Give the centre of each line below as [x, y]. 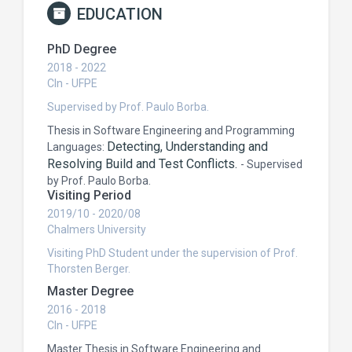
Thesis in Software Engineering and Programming [171, 130]
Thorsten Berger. [89, 269]
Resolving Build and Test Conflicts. [144, 164]
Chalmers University [97, 229]
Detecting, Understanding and [187, 147]
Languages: [77, 147]
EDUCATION [120, 14]
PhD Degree [82, 49]
